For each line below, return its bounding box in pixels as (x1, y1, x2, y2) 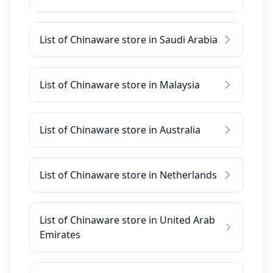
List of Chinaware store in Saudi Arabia (40, 33, 218, 46)
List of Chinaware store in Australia (40, 123, 200, 136)
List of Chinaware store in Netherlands (40, 168, 217, 182)
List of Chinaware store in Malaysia (40, 78, 200, 91)
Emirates (40, 228, 80, 241)
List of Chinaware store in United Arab (40, 213, 215, 227)
